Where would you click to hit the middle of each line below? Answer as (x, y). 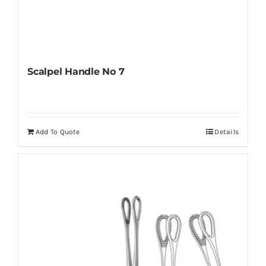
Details (227, 132)
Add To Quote (58, 132)
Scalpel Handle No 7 (76, 72)
